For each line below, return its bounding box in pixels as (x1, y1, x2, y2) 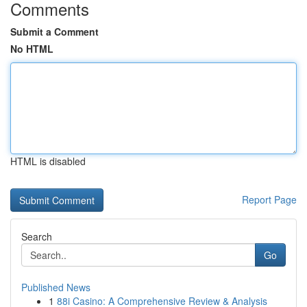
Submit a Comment (10, 25, 99, 38)
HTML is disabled (10, 154, 86, 168)
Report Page (242, 193, 297, 206)
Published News (21, 280, 90, 294)
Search (21, 230, 52, 243)
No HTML (10, 42, 53, 56)
